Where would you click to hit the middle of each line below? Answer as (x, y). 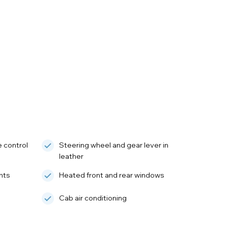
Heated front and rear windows (112, 175)
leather (72, 156)
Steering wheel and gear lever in (114, 145)
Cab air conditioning (93, 198)
